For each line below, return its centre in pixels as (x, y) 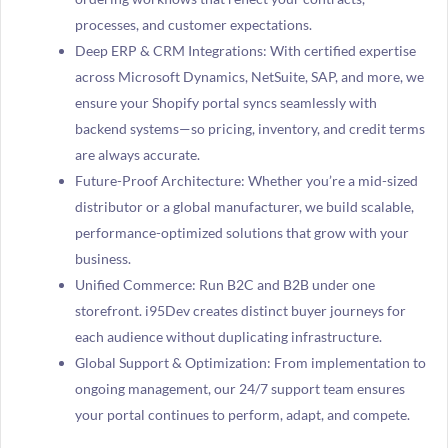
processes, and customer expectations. (193, 24)
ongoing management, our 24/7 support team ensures (239, 388)
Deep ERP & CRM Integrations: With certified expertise (245, 50)
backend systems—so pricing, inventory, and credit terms (249, 128)
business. (102, 258)
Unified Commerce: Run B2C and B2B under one (224, 284)
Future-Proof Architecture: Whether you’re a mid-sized (246, 180)
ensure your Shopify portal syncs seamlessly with (225, 102)
